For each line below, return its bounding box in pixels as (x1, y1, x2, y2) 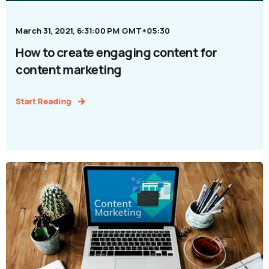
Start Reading (15, 95, 71, 107)
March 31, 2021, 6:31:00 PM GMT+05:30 (15, 25, 171, 36)
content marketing (15, 61, 122, 78)
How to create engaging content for (15, 44, 217, 61)
